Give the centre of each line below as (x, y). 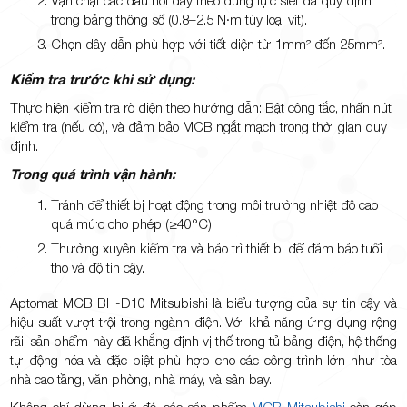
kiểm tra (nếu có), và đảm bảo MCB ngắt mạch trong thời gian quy (199, 126)
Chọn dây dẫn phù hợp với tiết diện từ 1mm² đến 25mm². (218, 43)
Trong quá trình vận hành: (93, 173)
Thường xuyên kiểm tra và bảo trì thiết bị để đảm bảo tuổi (217, 248)
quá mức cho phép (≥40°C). (133, 223)
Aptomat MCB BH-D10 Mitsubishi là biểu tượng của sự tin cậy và (203, 302)
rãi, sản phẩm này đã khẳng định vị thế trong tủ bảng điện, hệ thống (203, 340)
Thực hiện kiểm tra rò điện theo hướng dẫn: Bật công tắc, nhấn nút (201, 107)
